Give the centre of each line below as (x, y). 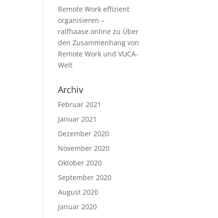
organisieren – (82, 20)
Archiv (71, 90)
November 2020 (84, 148)
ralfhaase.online (85, 31)
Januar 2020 (78, 207)
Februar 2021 (80, 104)
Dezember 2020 (84, 134)
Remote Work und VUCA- (98, 54)
